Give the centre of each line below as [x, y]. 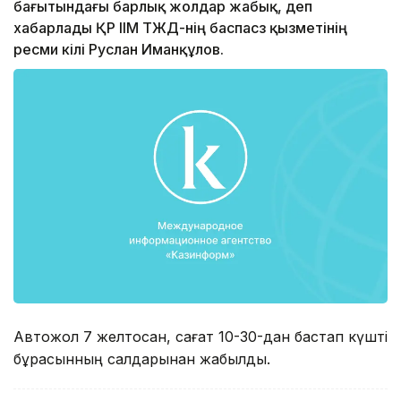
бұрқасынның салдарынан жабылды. [142, 358]
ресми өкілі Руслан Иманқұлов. [119, 50]
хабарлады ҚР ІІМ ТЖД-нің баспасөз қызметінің [180, 28]
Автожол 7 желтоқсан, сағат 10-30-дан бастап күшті [200, 336]
